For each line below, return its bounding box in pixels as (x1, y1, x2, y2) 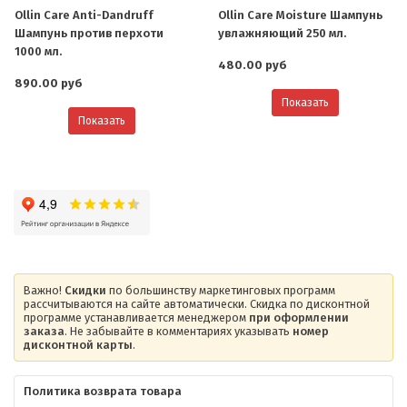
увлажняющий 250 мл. (218, 26, 346, 41)
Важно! (24, 283, 65, 298)
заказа (24, 324, 65, 339)
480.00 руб (218, 58, 287, 73)
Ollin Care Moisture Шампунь (218, 8, 382, 23)
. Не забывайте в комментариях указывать (65, 324, 293, 339)
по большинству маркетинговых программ (106, 283, 335, 298)
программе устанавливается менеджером (24, 311, 249, 325)
